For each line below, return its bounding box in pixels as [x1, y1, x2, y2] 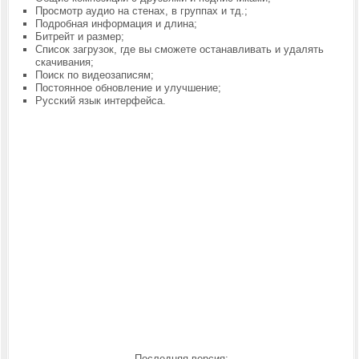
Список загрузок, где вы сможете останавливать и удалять [34, 43, 324, 55]
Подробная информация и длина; [34, 18, 197, 30]
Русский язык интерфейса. [34, 95, 169, 107]
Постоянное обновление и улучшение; [34, 82, 221, 94]
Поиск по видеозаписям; [34, 69, 154, 81]
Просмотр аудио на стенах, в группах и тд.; [34, 5, 248, 17]
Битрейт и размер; [34, 30, 124, 42]
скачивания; [34, 56, 94, 68]
